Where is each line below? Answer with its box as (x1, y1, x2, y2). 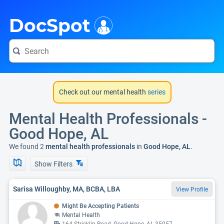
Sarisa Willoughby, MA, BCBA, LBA (13, 184, 120, 193)
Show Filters (34, 160, 74, 168)
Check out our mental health (58, 88, 146, 96)
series (145, 88, 165, 96)
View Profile (176, 186, 208, 193)
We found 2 (9, 142, 44, 150)
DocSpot (9, 14, 90, 36)
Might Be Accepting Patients (62, 202, 139, 209)
